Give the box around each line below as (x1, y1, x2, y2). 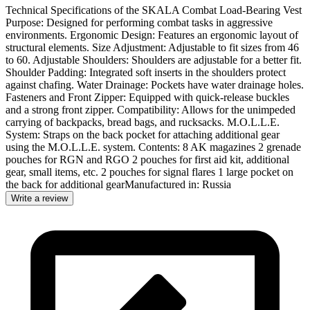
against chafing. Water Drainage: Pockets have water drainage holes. (6, 78, 304, 91)
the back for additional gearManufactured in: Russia (6, 178, 231, 190)
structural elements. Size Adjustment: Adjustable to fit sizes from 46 (6, 41, 299, 53)
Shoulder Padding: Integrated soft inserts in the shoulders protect (6, 66, 286, 78)
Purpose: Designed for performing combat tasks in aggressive (6, 16, 273, 28)
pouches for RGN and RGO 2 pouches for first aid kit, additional (6, 153, 289, 165)
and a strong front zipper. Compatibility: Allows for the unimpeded (6, 103, 295, 116)
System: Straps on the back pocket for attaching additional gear (6, 128, 280, 140)
